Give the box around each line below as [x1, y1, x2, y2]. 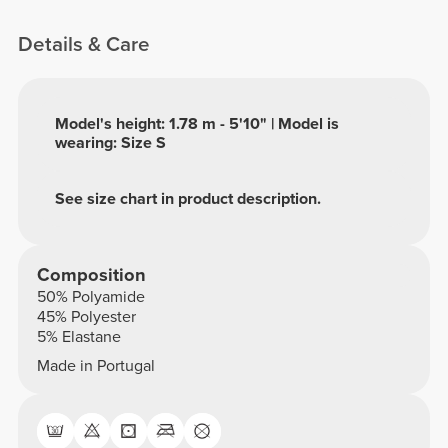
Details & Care [18, 31, 151, 57]
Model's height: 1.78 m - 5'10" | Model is [55, 113, 340, 134]
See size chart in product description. [55, 188, 322, 209]
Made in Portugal [36, 356, 155, 377]
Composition [36, 263, 146, 286]
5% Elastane [36, 326, 121, 347]
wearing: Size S [55, 132, 167, 153]
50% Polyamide [36, 286, 145, 307]
